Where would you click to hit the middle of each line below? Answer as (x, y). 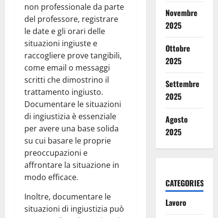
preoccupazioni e (56, 153)
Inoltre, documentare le (68, 197)
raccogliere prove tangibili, (73, 56)
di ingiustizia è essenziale (70, 117)
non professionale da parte (74, 7)
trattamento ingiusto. (64, 92)
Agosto (176, 119)
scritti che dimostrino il (67, 80)
